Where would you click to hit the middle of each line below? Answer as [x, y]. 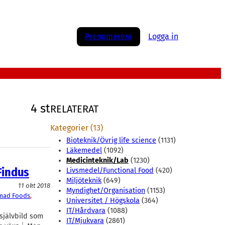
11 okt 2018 [34, 186]
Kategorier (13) [77, 128]
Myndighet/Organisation [106, 191]
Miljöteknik [84, 181]
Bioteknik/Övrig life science [111, 141]
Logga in [163, 37]
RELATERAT [74, 109]
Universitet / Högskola [103, 201]
